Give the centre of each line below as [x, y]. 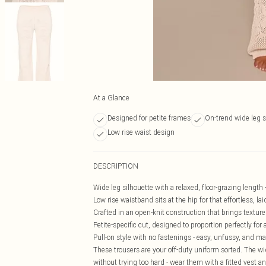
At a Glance [111, 98]
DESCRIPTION [116, 166]
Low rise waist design [141, 132]
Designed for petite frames [149, 118]
